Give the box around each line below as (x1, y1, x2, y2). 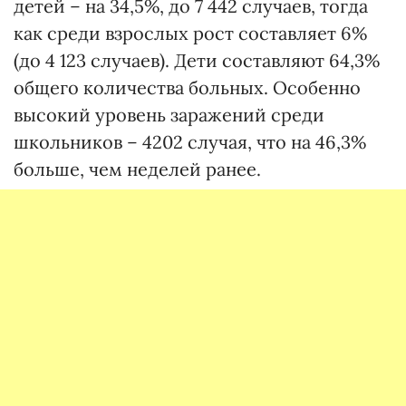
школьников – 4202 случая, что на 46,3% (14, 130, 366, 154)
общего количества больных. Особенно (14, 76, 361, 100)
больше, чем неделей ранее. (14, 158, 261, 181)
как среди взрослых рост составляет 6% (14, 22, 367, 45)
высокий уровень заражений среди (14, 103, 324, 127)
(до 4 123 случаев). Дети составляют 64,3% (14, 49, 380, 72)
